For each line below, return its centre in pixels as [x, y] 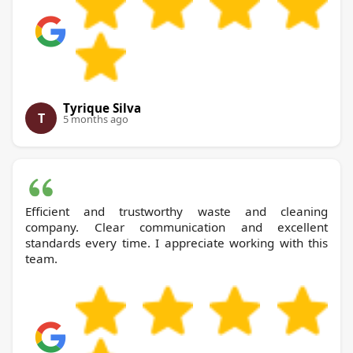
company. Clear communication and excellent [176, 227]
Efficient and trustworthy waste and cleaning [176, 212]
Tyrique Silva [102, 108]
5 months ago [96, 119]
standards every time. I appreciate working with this [176, 243]
